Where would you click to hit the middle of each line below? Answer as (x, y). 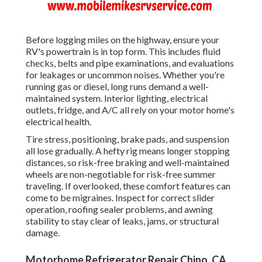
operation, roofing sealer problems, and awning (119, 209)
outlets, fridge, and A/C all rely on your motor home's (130, 110)
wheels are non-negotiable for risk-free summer (121, 174)
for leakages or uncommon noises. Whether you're (125, 75)
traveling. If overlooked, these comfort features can (128, 186)
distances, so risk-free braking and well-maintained (127, 163)
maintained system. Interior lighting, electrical (117, 98)
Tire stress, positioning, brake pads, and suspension (127, 139)
